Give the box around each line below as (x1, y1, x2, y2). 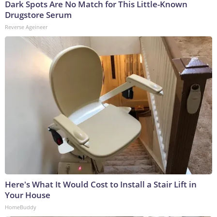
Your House (5, 189, 50, 201)
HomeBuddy (5, 203, 36, 211)
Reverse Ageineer (5, 23, 47, 31)
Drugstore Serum (5, 9, 72, 21)
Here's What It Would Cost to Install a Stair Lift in (5, 179, 197, 190)
